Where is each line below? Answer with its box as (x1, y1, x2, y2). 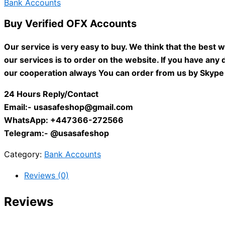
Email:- (4, 102, 34, 113)
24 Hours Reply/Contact (4, 89, 98, 99)
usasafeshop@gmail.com (34, 102, 133, 113)
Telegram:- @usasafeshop (4, 128, 109, 139)
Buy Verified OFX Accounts (4, 18, 137, 30)
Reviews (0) (24, 170, 69, 181)
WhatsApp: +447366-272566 (4, 115, 124, 126)
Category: (4, 149, 44, 160)
